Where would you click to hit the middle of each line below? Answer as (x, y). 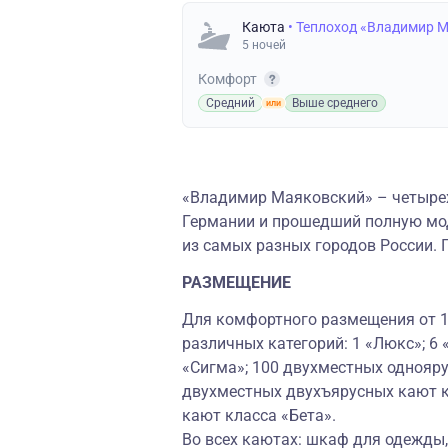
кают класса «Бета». (259, 415)
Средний (230, 103)
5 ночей (264, 45)
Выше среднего (335, 103)
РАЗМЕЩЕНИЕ (236, 282)
